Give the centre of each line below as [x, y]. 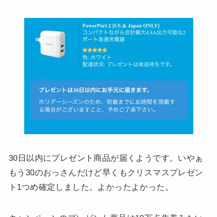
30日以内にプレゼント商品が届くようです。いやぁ [106, 158]
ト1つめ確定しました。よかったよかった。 [91, 187]
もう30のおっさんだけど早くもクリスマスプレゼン [106, 172]
